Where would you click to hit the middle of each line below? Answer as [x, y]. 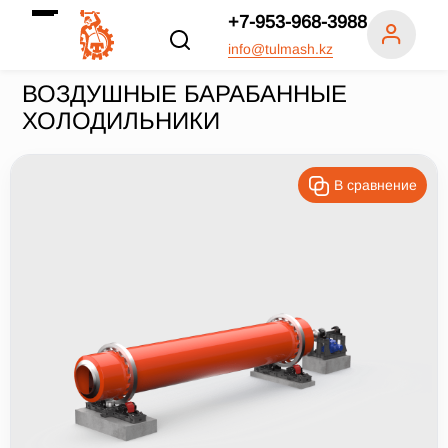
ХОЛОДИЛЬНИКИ [121, 120]
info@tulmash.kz [280, 49]
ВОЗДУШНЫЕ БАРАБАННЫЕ [184, 93]
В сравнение [375, 185]
